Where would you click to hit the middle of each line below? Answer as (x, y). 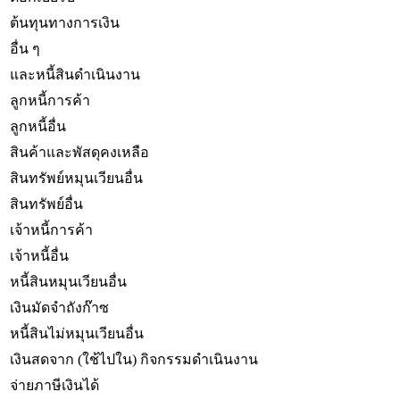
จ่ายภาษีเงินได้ (54, 385)
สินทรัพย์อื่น (46, 204)
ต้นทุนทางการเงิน (65, 22)
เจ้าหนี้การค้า (51, 229)
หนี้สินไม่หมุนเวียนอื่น (77, 333)
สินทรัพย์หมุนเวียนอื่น (76, 178)
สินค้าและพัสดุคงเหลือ (79, 152)
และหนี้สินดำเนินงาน (75, 74)
